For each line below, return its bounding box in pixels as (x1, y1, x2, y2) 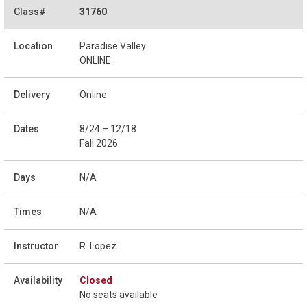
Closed (79, 274, 112, 286)
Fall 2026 (79, 137, 118, 149)
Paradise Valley (79, 40, 146, 51)
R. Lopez (79, 240, 116, 251)
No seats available (79, 288, 158, 300)
